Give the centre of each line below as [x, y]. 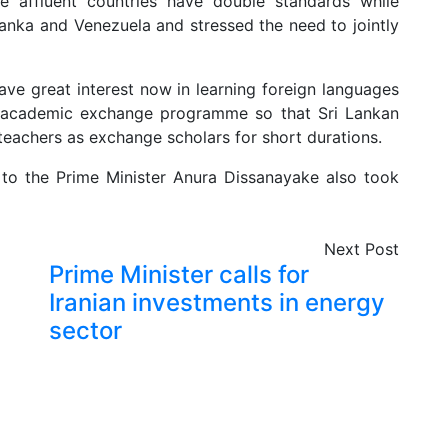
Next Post [361, 249]
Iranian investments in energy [217, 302]
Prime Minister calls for [179, 274]
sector [85, 330]
